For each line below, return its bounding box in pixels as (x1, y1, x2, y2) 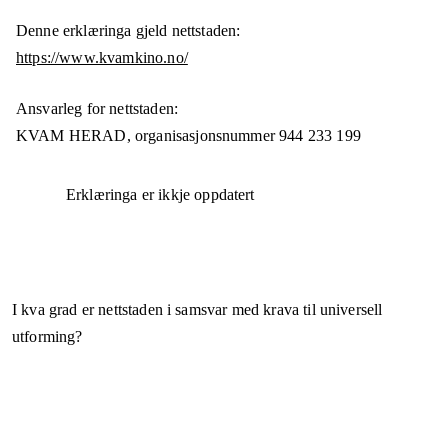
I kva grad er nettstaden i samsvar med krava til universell (12, 301, 383, 319)
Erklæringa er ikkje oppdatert (66, 186, 255, 204)
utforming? (12, 328, 83, 346)
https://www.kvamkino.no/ (16, 49, 188, 67)
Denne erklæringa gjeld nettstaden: (16, 22, 241, 40)
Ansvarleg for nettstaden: (16, 100, 178, 118)
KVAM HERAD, (16, 127, 135, 145)
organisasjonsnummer (134, 127, 275, 145)
